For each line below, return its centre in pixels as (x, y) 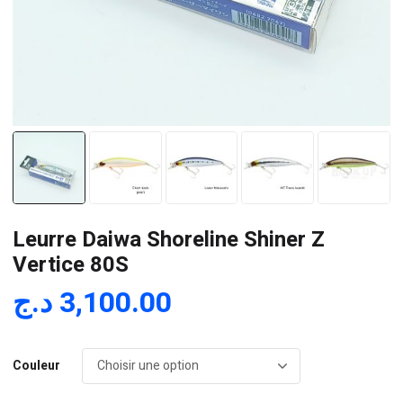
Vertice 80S (71, 264)
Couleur (36, 365)
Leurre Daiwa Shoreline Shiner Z (169, 239)
